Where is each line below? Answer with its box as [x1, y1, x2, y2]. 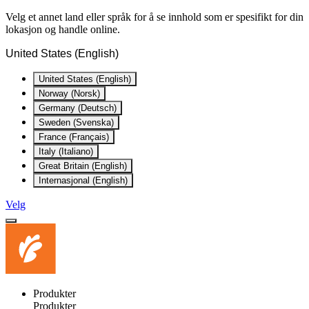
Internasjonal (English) [39, 175, 128, 186]
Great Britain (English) [39, 161, 127, 171]
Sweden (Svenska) [39, 117, 114, 128]
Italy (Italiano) [39, 146, 93, 157]
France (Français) [39, 132, 109, 142]
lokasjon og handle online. [6, 23, 120, 35]
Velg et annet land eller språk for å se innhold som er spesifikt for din [6, 11, 303, 23]
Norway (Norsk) [39, 88, 100, 99]
